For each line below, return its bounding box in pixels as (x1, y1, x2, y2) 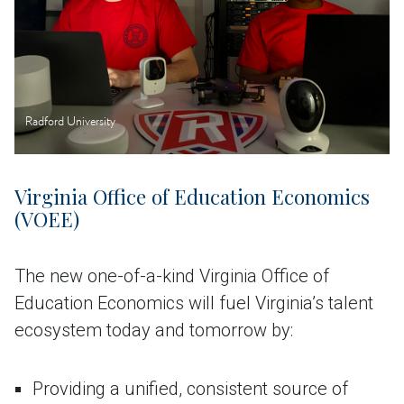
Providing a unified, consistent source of (32, 377, 348, 399)
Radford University (25, 115, 116, 129)
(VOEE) (14, 205, 79, 233)
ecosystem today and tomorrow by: (14, 318, 293, 341)
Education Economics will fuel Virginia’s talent (14, 291, 373, 314)
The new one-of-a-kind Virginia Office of (14, 264, 329, 287)
